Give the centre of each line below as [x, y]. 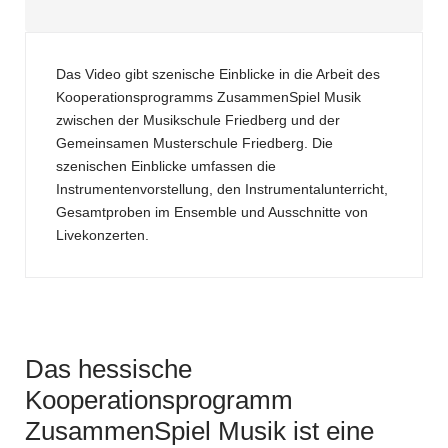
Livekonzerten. [102, 235]
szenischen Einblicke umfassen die [166, 166]
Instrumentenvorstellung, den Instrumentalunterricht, [222, 189]
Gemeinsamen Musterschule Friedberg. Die [194, 143]
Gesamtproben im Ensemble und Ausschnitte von [212, 212]
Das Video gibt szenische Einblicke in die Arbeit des [218, 74]
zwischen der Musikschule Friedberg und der [198, 120]
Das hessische [108, 369]
